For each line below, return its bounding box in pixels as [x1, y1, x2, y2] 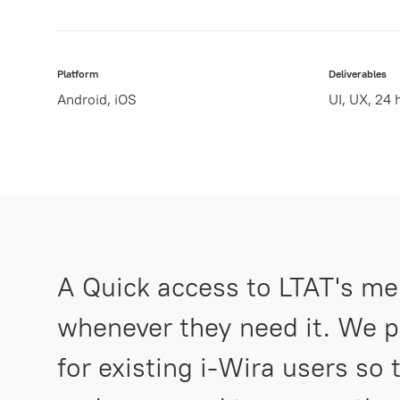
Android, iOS [57, 89, 137, 108]
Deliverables [329, 66, 387, 80]
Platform [57, 66, 99, 80]
